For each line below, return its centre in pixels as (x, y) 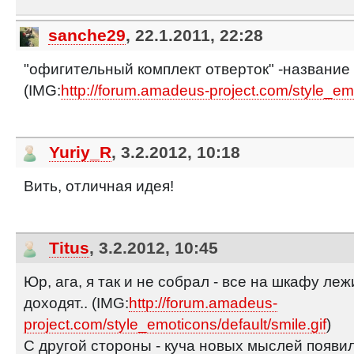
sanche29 (87, 36)
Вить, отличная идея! (98, 186)
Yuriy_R (80, 153)
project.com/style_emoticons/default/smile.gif (175, 325)
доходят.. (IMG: (76, 303)
